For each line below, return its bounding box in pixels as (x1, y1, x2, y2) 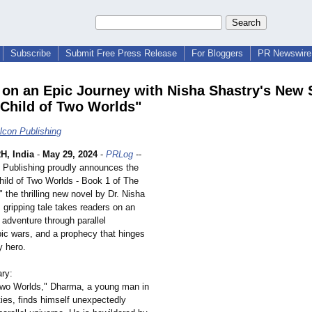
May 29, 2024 (42, 149, 97, 160)
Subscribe (10, 48, 51, 58)
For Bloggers (192, 48, 243, 58)
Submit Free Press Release (65, 48, 177, 58)
